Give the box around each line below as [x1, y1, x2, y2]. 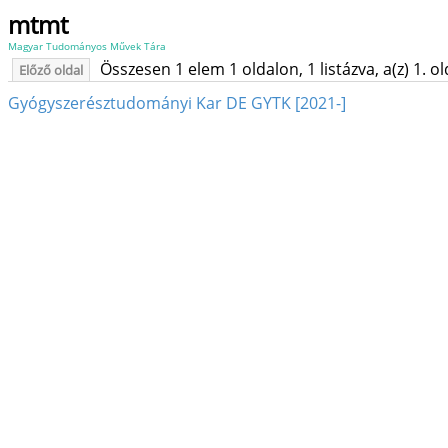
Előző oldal [19, 61, 83, 79]
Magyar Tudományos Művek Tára [8, 39, 166, 53]
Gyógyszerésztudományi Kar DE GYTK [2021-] [8, 92, 346, 115]
